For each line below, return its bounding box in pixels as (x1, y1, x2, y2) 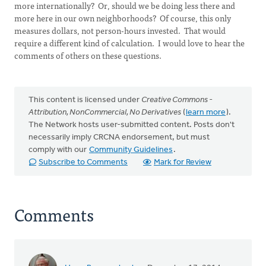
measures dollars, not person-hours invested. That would (14, 24, 226, 37)
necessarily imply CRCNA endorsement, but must (28, 133, 210, 142)
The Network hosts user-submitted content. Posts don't (28, 121, 235, 129)
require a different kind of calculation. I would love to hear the (14, 36, 245, 49)
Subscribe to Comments (39, 158, 128, 167)
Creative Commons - (141, 96, 213, 104)
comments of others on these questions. (14, 49, 161, 62)
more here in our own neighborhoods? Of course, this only (14, 11, 231, 24)
